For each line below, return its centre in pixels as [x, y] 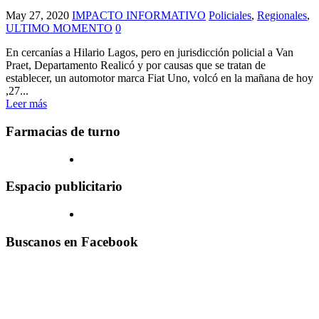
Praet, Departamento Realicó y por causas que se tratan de [136, 66]
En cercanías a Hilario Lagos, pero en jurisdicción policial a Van [150, 53]
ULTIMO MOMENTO [59, 28]
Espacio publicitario [64, 187]
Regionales [282, 16]
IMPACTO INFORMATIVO [139, 16]
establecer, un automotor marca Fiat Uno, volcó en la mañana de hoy [159, 78]
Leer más [26, 104]
